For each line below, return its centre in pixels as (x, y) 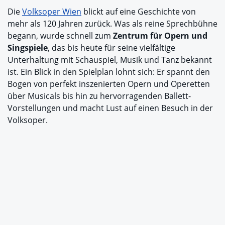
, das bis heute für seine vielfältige (111, 48)
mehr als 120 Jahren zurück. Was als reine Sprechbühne (113, 24)
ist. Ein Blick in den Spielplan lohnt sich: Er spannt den (109, 72)
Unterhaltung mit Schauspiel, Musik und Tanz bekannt (110, 60)
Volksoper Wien (52, 12)
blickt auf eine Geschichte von (139, 12)
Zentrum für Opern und (159, 36)
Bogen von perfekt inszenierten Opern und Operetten (109, 84)
